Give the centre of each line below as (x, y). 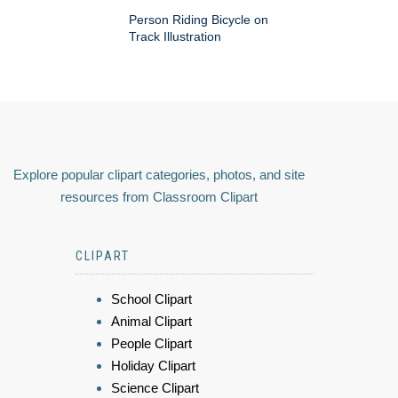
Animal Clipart (151, 322)
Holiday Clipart (153, 366)
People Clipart (151, 344)
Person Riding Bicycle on (199, 20)
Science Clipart (155, 388)
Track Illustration (175, 37)
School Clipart (151, 299)
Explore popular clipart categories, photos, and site (159, 175)
